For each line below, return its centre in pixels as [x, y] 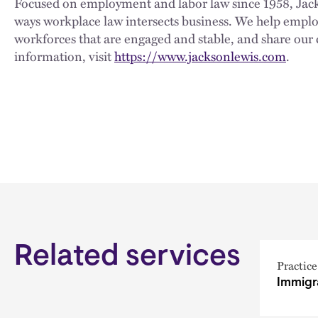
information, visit [64, 56]
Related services [127, 257]
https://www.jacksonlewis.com [200, 56]
